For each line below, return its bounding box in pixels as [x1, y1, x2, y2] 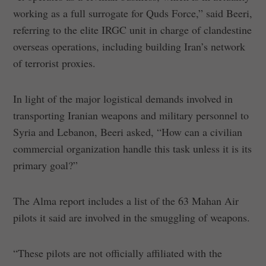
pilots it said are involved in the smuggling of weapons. [13, 210, 251, 224]
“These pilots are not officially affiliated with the [13, 245, 223, 260]
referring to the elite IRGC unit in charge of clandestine [13, 22, 252, 37]
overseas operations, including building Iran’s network [13, 39, 246, 53]
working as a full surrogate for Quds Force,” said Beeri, [13, 5, 253, 20]
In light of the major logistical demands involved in [13, 91, 233, 106]
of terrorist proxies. [13, 55, 96, 70]
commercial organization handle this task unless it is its [13, 141, 252, 156]
